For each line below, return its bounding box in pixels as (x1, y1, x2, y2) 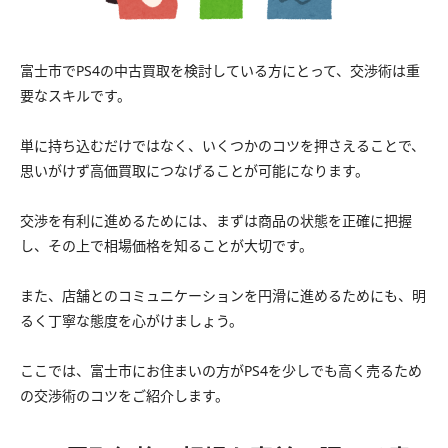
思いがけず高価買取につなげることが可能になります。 (20, 161, 369, 181)
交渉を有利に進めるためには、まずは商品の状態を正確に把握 (20, 211, 412, 231)
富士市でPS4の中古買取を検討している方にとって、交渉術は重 (20, 61, 420, 81)
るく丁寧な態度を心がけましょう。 (20, 311, 243, 331)
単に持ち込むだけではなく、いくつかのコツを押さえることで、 (20, 136, 425, 156)
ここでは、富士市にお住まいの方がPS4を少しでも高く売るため (20, 361, 422, 381)
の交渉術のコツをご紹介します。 (20, 386, 229, 406)
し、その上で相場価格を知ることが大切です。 (20, 236, 313, 256)
